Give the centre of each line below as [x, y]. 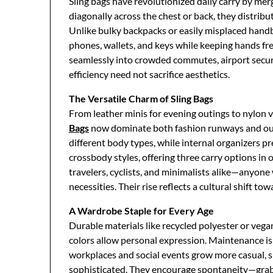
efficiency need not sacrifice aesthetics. [149, 74]
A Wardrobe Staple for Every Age [141, 211]
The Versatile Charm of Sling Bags [141, 98]
